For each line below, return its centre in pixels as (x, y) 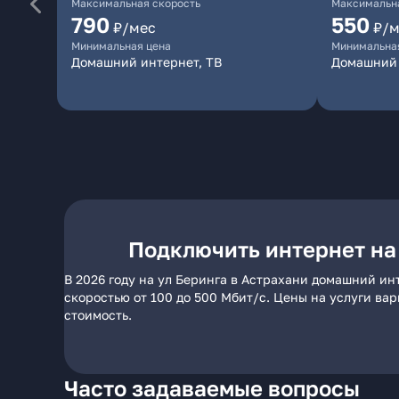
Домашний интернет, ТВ (147, 62)
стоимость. (98, 315)
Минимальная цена (121, 46)
